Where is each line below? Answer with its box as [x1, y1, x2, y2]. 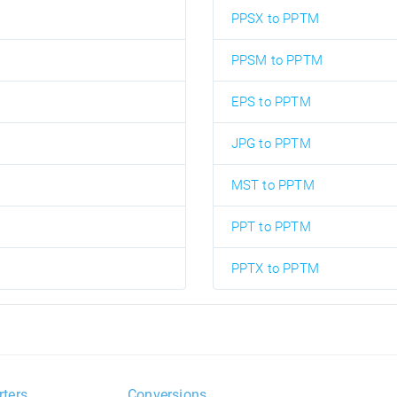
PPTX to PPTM [230, 261, 319, 277]
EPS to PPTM [230, 94, 311, 111]
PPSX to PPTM [230, 11, 319, 27]
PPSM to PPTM [230, 52, 323, 69]
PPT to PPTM [230, 219, 311, 236]
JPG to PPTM [230, 136, 311, 152]
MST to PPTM [230, 177, 315, 194]
